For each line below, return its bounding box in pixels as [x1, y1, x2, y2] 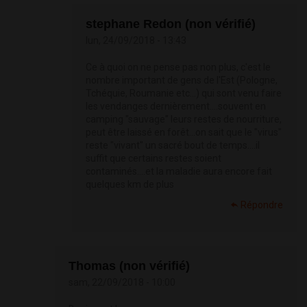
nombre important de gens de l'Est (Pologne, [86, 75, 278, 86]
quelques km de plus [86, 179, 174, 191]
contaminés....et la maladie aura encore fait [86, 166, 272, 177]
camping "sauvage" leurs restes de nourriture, [86, 114, 282, 125]
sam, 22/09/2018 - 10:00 [69, 277, 175, 288]
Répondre [241, 199, 283, 211]
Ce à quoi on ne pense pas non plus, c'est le [86, 62, 271, 73]
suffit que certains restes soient [86, 153, 221, 164]
